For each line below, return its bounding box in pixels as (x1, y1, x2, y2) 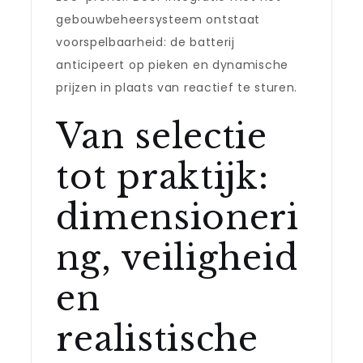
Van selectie (56, 115, 267, 157)
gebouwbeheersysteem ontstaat (56, 11, 261, 28)
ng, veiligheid (56, 237, 298, 279)
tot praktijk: (56, 156, 269, 198)
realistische (56, 318, 258, 360)
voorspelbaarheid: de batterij (56, 34, 235, 50)
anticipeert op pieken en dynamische (56, 57, 288, 73)
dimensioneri (56, 196, 299, 238)
